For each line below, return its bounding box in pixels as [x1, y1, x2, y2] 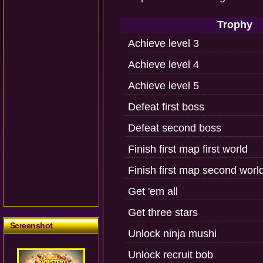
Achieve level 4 [128, 59, 199, 70]
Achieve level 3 [128, 38, 199, 49]
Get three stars [128, 207, 198, 218]
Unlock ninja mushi [128, 228, 217, 240]
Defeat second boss [128, 122, 221, 134]
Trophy [217, 19, 252, 31]
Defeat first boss [128, 101, 204, 113]
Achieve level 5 [128, 80, 199, 92]
